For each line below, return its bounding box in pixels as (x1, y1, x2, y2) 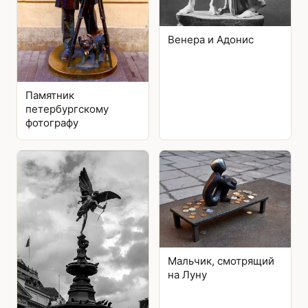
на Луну (168, 268, 207, 281)
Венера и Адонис (168, 33, 254, 47)
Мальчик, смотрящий (168, 254, 274, 267)
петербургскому (25, 102, 109, 115)
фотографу (25, 115, 78, 129)
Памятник (25, 88, 74, 102)
